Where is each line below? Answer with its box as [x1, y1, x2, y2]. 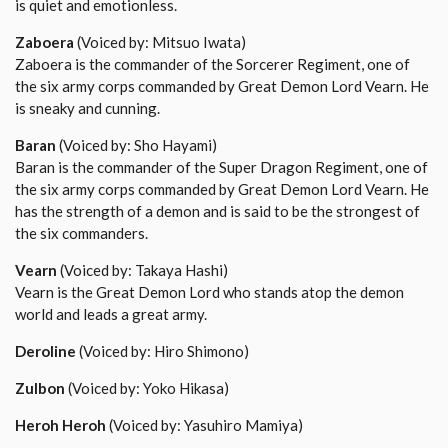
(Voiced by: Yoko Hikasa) [65, 379, 229, 398]
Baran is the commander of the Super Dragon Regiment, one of [15, 158, 428, 177]
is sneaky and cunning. [15, 99, 160, 118]
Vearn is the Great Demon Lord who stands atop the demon [15, 283, 404, 302]
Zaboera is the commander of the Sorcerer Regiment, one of [15, 55, 410, 74]
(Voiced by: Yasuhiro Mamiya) [106, 416, 303, 435]
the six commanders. [15, 224, 148, 243]
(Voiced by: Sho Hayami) [56, 136, 217, 155]
